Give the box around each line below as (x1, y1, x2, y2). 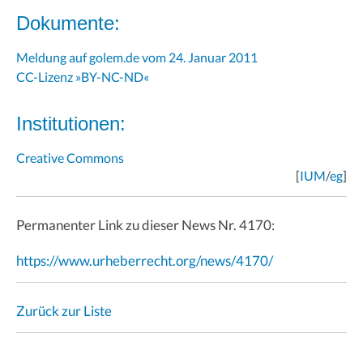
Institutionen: (16, 112, 126, 135)
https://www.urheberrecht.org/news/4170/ (16, 251, 273, 269)
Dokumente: (16, 11, 120, 34)
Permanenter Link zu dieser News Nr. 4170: (16, 216, 275, 233)
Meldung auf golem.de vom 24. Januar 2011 (16, 49, 258, 65)
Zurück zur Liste (16, 301, 112, 319)
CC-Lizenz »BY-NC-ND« (16, 68, 149, 84)
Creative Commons (16, 149, 124, 165)
